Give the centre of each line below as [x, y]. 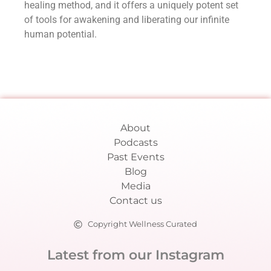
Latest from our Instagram [135, 255]
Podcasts [135, 143]
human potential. [60, 34]
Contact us [135, 201]
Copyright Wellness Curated [142, 224]
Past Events [135, 157]
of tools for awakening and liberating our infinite [127, 20]
